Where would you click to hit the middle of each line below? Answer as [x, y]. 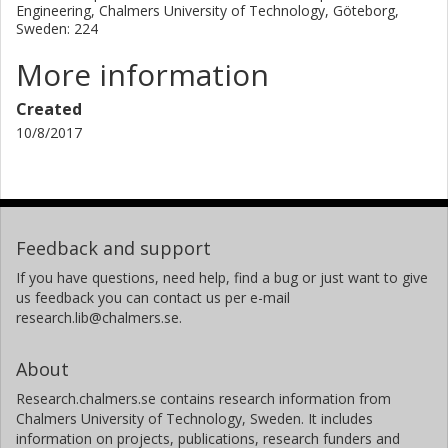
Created [49, 108]
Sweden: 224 [57, 28]
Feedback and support [113, 247]
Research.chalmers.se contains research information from [203, 398]
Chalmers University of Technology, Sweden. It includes [194, 418]
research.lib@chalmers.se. [99, 317]
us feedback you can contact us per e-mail [153, 297]
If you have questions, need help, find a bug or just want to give [222, 277]
